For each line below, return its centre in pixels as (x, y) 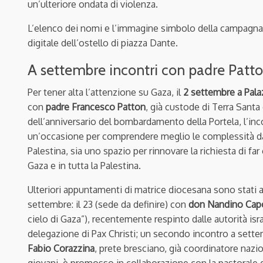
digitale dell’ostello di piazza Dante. (103, 43)
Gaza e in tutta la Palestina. (84, 165)
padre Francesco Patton (96, 107)
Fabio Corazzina (61, 248)
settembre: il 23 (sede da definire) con (108, 204)
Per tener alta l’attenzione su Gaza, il (105, 92)
